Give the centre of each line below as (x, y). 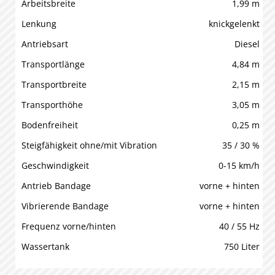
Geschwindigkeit (55, 165)
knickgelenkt (234, 24)
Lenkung (39, 24)
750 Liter (242, 246)
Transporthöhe (52, 105)
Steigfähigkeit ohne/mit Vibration (89, 145)
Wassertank (45, 246)
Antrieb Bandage (56, 186)
